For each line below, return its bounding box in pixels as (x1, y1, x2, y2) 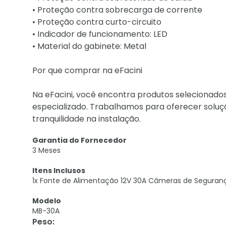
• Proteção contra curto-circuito (32, 16, 161, 28)
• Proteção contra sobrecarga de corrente (32, 4, 202, 16)
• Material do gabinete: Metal (32, 40, 146, 52)
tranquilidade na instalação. (32, 113, 141, 125)
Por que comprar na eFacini (32, 65, 142, 76)
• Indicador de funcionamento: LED (32, 28, 167, 40)
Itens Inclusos (32, 165, 85, 176)
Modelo (32, 196, 61, 206)
